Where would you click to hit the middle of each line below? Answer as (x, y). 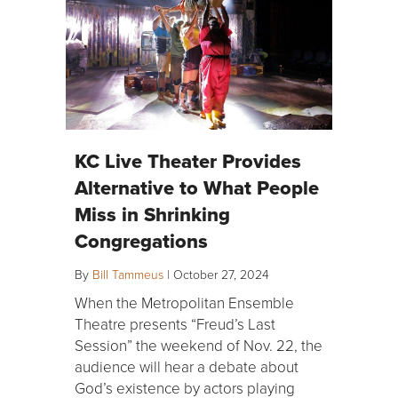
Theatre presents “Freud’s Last (175, 324)
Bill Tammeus (128, 275)
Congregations (141, 241)
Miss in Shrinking (152, 215)
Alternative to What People (197, 188)
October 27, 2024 (221, 275)
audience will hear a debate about (187, 367)
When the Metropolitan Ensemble (184, 303)
